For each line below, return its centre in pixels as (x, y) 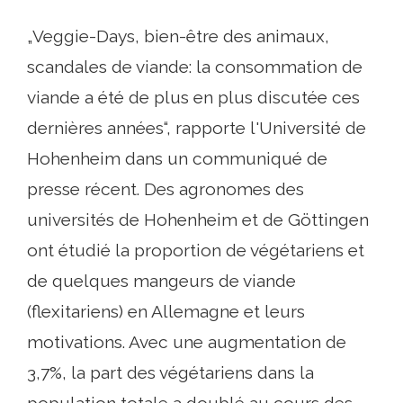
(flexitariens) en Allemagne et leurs (166, 311)
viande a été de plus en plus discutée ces (193, 97)
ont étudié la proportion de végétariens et (196, 250)
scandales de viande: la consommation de (195, 67)
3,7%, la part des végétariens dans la (170, 372)
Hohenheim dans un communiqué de (177, 158)
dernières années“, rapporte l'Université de (197, 128)
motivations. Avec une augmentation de (187, 342)
